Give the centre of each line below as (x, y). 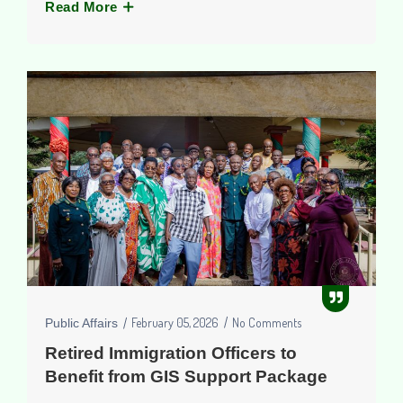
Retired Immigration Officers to (171, 353)
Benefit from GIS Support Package (186, 376)
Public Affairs (81, 322)
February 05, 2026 (175, 322)
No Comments (267, 322)
